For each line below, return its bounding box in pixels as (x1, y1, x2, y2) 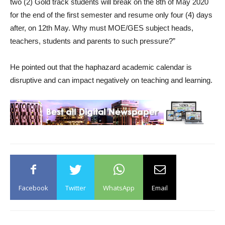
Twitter (65, 183, 86, 192)
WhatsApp (103, 183, 135, 192)
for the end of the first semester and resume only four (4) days (10, 11, 212, 19)
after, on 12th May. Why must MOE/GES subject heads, (10, 24, 193, 32)
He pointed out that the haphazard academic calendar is (10, 63, 192, 71)
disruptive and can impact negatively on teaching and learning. (10, 76, 212, 84)
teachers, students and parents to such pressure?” (10, 37, 175, 45)
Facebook (19, 183, 48, 192)
